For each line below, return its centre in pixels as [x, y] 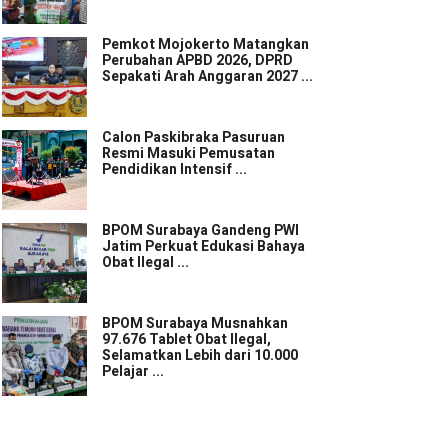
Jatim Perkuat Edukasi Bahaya [203, 246]
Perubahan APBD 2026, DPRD [197, 60]
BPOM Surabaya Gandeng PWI [200, 230]
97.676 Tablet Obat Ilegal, [186, 339]
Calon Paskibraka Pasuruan [193, 137]
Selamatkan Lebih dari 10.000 [200, 355]
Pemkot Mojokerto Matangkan [205, 44]
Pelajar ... [133, 371]
